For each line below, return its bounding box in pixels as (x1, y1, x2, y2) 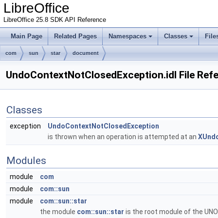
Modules (6, 155, 46, 166)
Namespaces (109, 33, 146, 40)
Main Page (11, 33, 42, 40)
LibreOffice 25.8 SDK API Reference (3, 17, 106, 23)
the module (40, 208, 77, 216)
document (73, 50, 99, 56)
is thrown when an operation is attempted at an (48, 133, 198, 141)
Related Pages (54, 33, 97, 40)
